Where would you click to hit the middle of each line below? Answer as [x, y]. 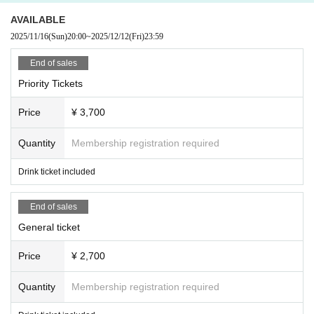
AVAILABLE [38, 19]
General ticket [49, 227]
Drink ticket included [57, 171]
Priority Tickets [50, 83]
